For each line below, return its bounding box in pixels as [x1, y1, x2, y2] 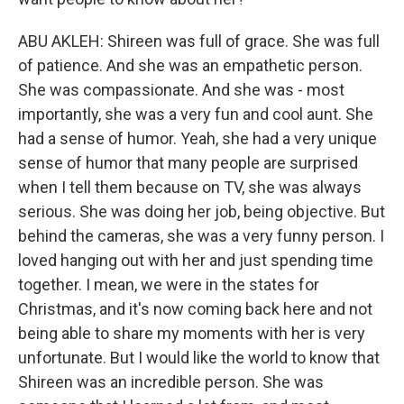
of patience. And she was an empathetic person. [18, 56, 363, 75]
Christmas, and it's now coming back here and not [18, 299, 372, 318]
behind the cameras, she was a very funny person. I [18, 226, 384, 245]
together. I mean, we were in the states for [18, 275, 319, 294]
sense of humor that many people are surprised [18, 153, 358, 172]
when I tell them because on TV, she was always [18, 178, 362, 197]
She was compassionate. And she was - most [18, 80, 344, 99]
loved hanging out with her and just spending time [18, 251, 373, 270]
